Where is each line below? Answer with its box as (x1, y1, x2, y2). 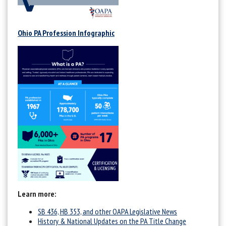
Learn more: (18, 188, 56, 199)
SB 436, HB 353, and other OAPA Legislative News (38, 206, 177, 216)
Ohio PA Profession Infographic (18, 27, 115, 38)
